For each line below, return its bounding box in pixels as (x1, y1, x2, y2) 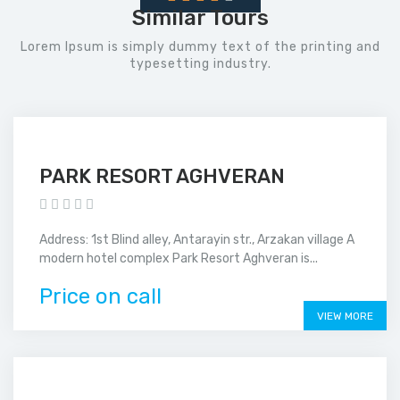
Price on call (39, 284, 162, 310)
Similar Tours (131, 5, 269, 31)
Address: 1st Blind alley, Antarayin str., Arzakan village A (39, 232, 354, 248)
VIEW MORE (317, 310, 373, 323)
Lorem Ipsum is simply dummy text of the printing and (20, 39, 380, 55)
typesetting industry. (129, 56, 271, 72)
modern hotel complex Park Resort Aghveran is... (39, 251, 318, 267)
